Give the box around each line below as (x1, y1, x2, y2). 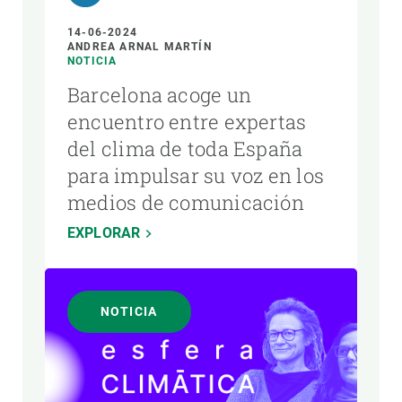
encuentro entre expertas (67, 109, 307, 135)
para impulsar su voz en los (67, 162, 324, 189)
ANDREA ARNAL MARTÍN (67, 40, 212, 54)
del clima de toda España (67, 135, 303, 162)
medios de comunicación (67, 189, 304, 216)
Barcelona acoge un (67, 82, 251, 109)
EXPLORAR (67, 224, 141, 242)
